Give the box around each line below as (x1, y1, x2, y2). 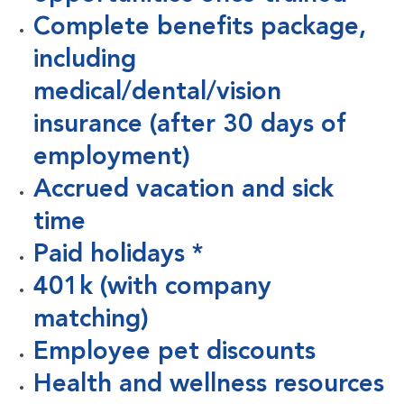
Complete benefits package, (32, 15, 366, 41)
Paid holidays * (32, 243, 203, 269)
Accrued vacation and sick (32, 178, 334, 204)
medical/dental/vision (32, 80, 281, 106)
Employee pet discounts (32, 340, 316, 366)
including (32, 48, 136, 74)
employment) (32, 145, 190, 171)
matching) (32, 308, 149, 334)
